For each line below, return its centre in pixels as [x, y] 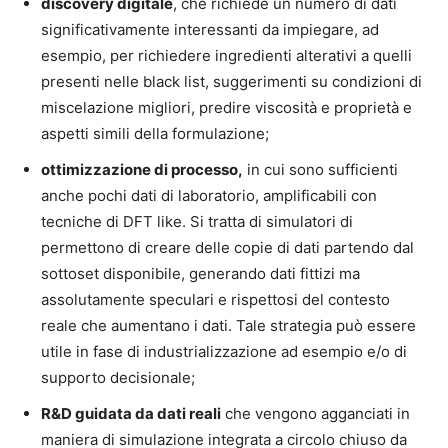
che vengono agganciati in [315, 413]
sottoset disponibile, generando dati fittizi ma [200, 273]
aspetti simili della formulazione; [155, 133]
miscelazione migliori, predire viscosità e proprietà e [226, 107]
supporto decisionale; [118, 377]
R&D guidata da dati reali [131, 413]
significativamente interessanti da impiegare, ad [210, 29]
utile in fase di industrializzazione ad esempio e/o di [224, 351]
